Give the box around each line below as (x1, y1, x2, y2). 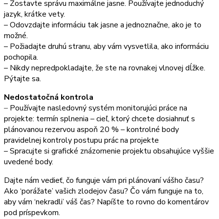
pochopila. (4, 51, 38, 63)
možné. (4, 30, 28, 41)
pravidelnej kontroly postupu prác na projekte (4, 134, 159, 146)
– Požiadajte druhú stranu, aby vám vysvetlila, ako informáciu (4, 41, 209, 52)
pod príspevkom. (4, 207, 60, 218)
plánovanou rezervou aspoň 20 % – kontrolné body (4, 124, 179, 135)
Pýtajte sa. (4, 73, 41, 84)
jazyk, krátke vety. (4, 8, 65, 20)
